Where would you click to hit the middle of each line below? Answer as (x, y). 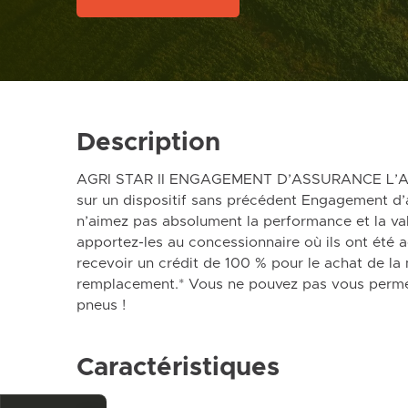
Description (148, 143)
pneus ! (101, 305)
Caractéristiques (178, 367)
